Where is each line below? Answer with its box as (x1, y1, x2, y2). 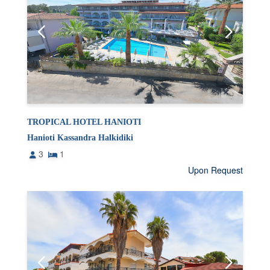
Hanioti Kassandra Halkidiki (27, 133, 134, 143)
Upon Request (187, 164, 243, 177)
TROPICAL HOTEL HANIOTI (27, 118, 142, 127)
